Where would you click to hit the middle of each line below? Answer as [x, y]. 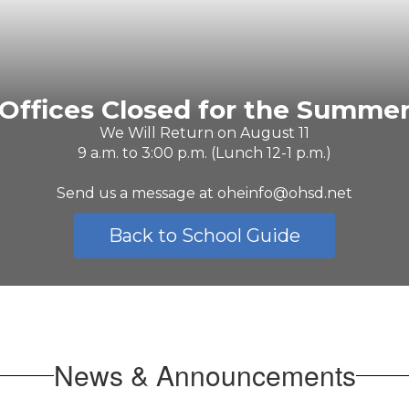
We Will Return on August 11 [204, 133]
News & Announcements [204, 375]
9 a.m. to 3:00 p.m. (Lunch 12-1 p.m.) [204, 153]
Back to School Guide [205, 236]
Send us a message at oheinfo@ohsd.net [204, 194]
